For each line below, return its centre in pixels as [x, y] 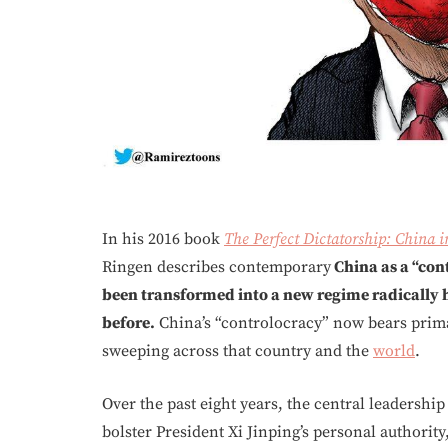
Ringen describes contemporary [216, 266]
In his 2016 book [163, 238]
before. [128, 322]
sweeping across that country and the [237, 350]
